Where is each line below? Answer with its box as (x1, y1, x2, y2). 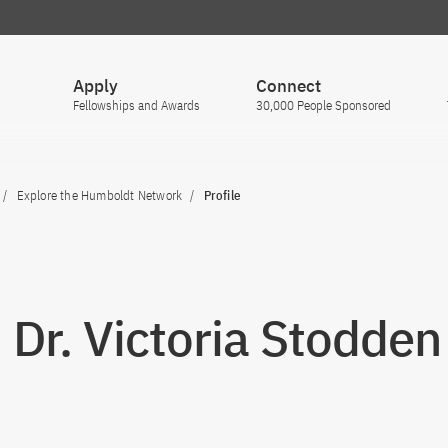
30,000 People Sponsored (256, 97, 391, 114)
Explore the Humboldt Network (16, 187, 183, 204)
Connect (256, 75, 321, 97)
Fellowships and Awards (73, 97, 200, 114)
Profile (203, 187, 241, 204)
